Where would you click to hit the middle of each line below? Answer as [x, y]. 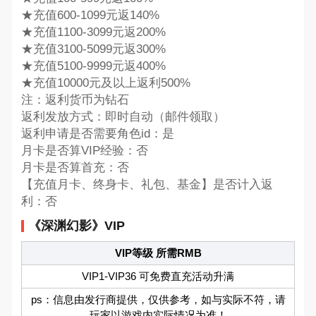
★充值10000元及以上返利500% [105, 83]
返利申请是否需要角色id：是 [97, 134]
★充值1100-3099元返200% [93, 32]
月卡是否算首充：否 [75, 168]
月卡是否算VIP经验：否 [84, 151]
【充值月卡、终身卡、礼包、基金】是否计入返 [147, 185]
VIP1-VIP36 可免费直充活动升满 [158, 276]
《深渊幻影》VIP [76, 225]
